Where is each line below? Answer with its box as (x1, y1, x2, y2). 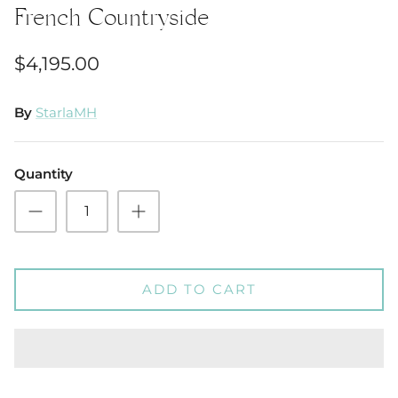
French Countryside (14, 4, 209, 41)
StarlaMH (36, 103, 97, 121)
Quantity (14, 164, 73, 182)
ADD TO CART (141, 281, 257, 298)
